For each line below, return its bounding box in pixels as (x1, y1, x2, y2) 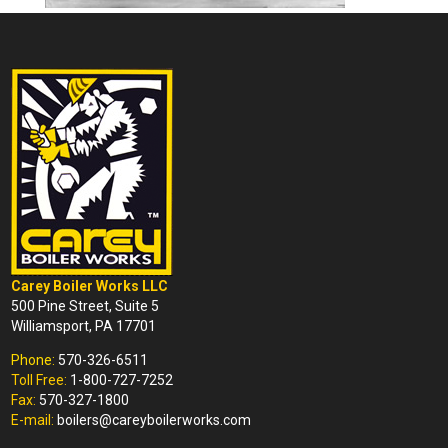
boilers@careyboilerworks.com (54, 412, 252, 428)
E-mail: (11, 412, 55, 428)
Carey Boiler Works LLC (11, 278, 169, 294)
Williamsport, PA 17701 (11, 318, 157, 334)
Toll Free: (11, 372, 68, 388)
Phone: (11, 352, 56, 368)
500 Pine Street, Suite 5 (11, 298, 160, 314)
